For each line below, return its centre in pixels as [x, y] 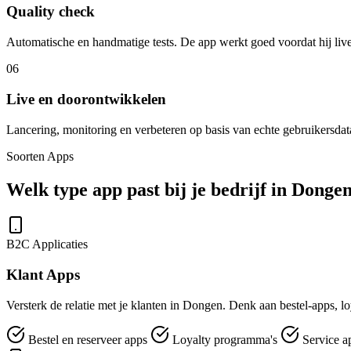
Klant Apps [43, 275]
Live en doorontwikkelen [86, 99]
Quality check [51, 12]
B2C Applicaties [47, 244]
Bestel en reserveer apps [88, 339]
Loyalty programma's [225, 339]
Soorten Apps [40, 156]
